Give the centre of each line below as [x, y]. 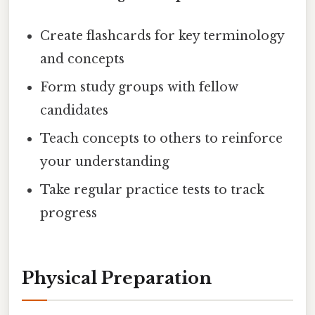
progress [69, 213]
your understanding [105, 162]
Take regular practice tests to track [153, 190]
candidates [75, 111]
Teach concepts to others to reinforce [162, 139]
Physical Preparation [117, 278]
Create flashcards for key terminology [162, 36]
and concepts [83, 59]
